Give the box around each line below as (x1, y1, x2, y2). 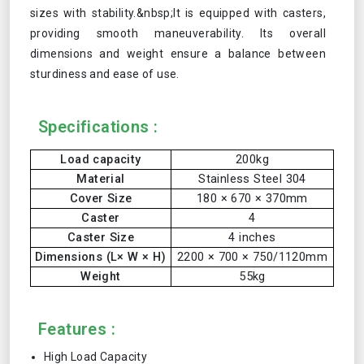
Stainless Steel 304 (198, 172, 306, 186)
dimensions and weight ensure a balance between (30, 47, 326, 60)
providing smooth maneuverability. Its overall (30, 27, 326, 40)
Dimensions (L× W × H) (35, 250, 167, 264)
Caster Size (67, 231, 135, 245)
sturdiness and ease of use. (30, 67, 180, 80)
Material (76, 172, 125, 186)
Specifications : (38, 117, 158, 136)
